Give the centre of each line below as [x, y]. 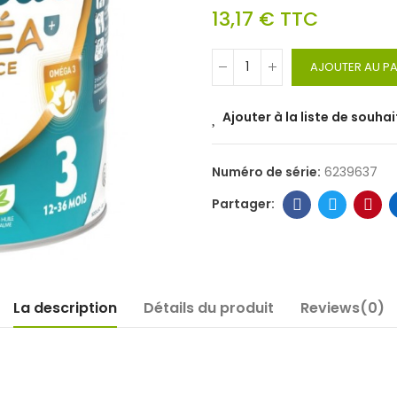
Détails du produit [208, 307]
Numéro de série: [268, 171]
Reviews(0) [342, 307]
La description [65, 307]
